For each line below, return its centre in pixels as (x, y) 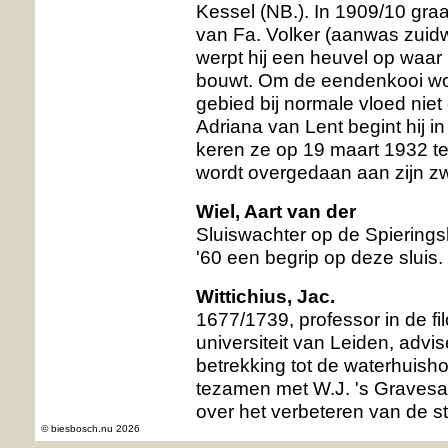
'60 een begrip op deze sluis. (319, 257)
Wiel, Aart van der (276, 211)
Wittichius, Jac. (265, 296)
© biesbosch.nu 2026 (90, 428)
